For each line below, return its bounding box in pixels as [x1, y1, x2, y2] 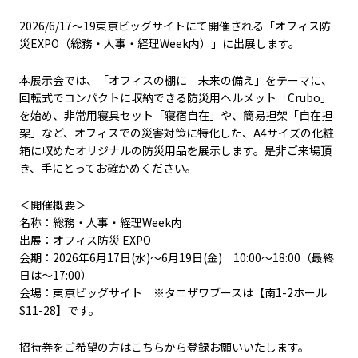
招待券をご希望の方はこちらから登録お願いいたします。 [19, 339, 309, 355]
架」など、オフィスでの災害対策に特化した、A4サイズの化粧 [19, 125, 334, 141]
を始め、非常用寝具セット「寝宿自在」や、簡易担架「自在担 [19, 107, 332, 123]
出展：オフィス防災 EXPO [19, 232, 151, 248]
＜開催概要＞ [19, 197, 86, 213]
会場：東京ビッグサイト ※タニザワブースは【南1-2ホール [19, 284, 327, 300]
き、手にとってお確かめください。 [19, 160, 197, 176]
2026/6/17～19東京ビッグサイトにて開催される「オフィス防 [19, 18, 331, 34]
